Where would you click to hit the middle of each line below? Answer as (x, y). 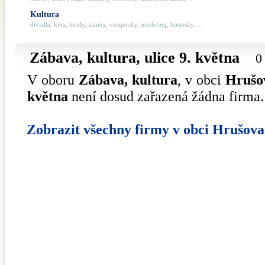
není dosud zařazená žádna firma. (166, 96)
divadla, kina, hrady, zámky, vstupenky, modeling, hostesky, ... (116, 24)
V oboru (53, 80)
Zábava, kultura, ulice (104, 58)
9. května (209, 58)
